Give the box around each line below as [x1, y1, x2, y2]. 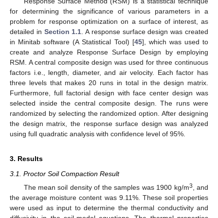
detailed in [10, 28, 44, 36]
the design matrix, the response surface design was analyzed [10, 120, 208, 128]
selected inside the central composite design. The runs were [10, 99, 208, 108]
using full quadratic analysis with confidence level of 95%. [10, 130, 185, 138]
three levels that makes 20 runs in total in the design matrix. [10, 79, 208, 87]
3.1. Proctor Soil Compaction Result [10, 170, 119, 178]
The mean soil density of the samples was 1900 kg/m [23, 183, 189, 192]
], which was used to [142, 38, 209, 46]
